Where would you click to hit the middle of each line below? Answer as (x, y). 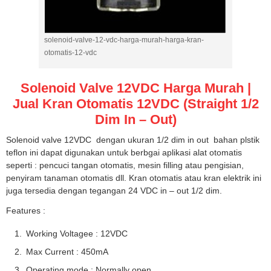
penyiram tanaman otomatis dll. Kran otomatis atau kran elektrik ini (134, 178)
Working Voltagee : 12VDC (77, 233)
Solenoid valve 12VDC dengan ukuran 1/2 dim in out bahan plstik (133, 140)
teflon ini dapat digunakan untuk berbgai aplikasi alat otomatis (124, 152)
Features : (26, 211)
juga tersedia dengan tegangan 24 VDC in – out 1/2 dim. (114, 191)
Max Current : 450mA (67, 252)
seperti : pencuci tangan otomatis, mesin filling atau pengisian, (125, 165)
